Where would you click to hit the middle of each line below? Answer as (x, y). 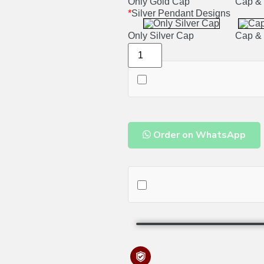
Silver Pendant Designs (181, 14)
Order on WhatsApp (199, 135)
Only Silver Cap (161, 36)
